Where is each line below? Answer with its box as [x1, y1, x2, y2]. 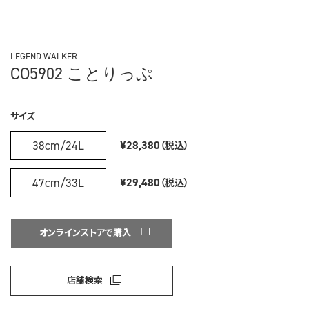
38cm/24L [32, 137, 84, 153]
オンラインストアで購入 [39, 225, 131, 239]
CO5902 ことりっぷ [10, 63, 153, 85]
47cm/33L [32, 175, 84, 190]
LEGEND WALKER [10, 50, 77, 62]
